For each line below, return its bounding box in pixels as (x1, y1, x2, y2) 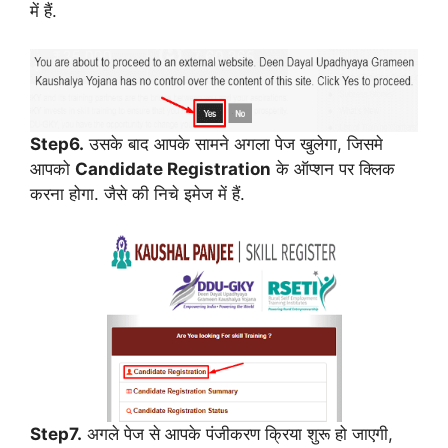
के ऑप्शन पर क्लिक (271, 159, 395, 179)
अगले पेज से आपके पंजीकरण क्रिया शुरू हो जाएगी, (82, 423, 393, 444)
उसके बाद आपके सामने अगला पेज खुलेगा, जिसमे (84, 134, 383, 154)
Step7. (30, 423, 82, 444)
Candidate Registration (75, 159, 271, 179)
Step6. (30, 134, 84, 154)
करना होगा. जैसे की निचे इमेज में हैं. (30, 184, 245, 204)
